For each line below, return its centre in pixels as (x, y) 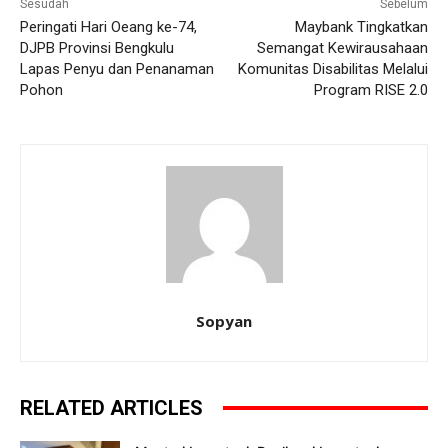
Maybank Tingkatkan (361, 26)
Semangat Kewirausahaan (342, 47)
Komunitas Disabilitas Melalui (332, 68)
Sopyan (224, 320)
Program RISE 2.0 (370, 89)
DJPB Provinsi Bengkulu (97, 47)
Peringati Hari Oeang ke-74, (108, 26)
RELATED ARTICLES (111, 407)
